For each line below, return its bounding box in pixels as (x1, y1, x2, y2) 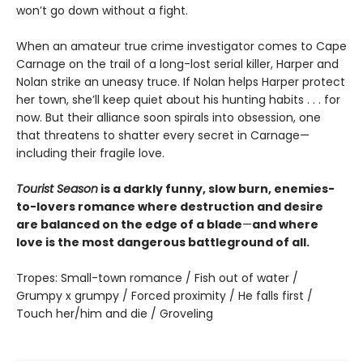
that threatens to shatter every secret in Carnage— (16, 126, 310, 143)
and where (252, 216, 318, 233)
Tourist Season (16, 180, 98, 197)
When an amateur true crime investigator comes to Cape (16, 37, 347, 54)
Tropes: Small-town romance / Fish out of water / (16, 269, 298, 286)
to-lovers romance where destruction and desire (16, 198, 323, 215)
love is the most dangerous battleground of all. (16, 233, 310, 250)
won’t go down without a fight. (16, 2, 188, 19)
